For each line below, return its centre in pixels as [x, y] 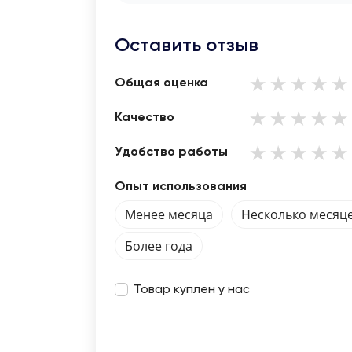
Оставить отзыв [187, 44]
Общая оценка [161, 83]
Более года [159, 246]
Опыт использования [181, 187]
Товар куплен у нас [192, 290]
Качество [145, 118]
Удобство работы [171, 152]
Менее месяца [169, 214]
